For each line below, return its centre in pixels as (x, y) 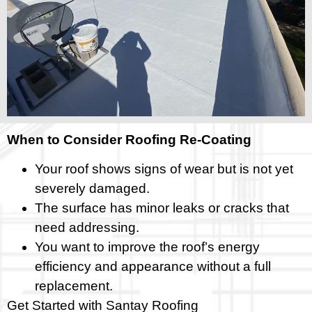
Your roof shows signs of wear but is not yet (164, 169)
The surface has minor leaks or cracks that (162, 208)
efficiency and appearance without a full (153, 267)
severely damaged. (92, 189)
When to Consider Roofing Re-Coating (129, 139)
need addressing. (87, 228)
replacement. (74, 286)
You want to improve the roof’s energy (147, 247)
